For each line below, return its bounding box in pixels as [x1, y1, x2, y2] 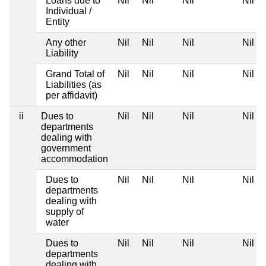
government [41, 142, 91, 153]
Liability [46, 47, 78, 58]
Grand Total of [46, 68, 104, 79]
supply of [46, 206, 84, 217]
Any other [46, 37, 86, 47]
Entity [46, 16, 69, 27]
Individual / [46, 5, 91, 16]
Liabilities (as [46, 79, 102, 90]
